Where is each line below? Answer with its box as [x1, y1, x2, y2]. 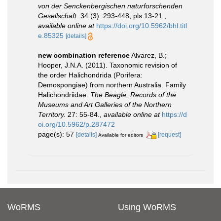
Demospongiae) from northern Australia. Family [38, 80, 186, 89]
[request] [158, 131, 181, 138]
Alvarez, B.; [131, 51, 167, 59]
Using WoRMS [118, 202, 176, 212]
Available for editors [98, 132, 143, 138]
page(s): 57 [38, 130, 76, 138]
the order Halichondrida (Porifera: [38, 71, 143, 79]
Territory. [38, 110, 66, 118]
